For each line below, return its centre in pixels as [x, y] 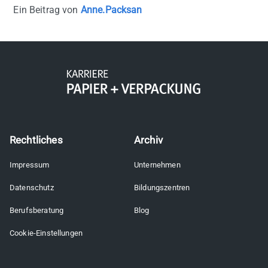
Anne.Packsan [111, 10]
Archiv [148, 140]
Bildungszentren [162, 188]
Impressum [30, 165]
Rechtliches [36, 140]
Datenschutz [32, 188]
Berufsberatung [37, 211]
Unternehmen [157, 165]
